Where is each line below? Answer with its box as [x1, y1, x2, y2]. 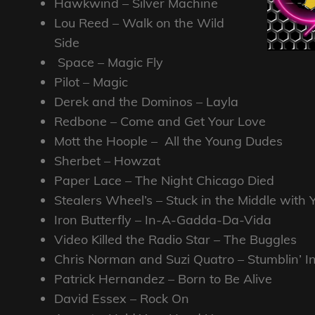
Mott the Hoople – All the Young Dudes [54, 132, 283, 149]
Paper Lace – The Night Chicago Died [54, 172, 274, 188]
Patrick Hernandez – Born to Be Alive [54, 270, 272, 287]
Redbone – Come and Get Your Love [54, 112, 266, 129]
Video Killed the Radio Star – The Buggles [54, 231, 300, 247]
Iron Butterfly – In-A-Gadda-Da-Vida [54, 211, 271, 228]
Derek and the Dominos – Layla [54, 93, 238, 110]
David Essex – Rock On [54, 290, 189, 307]
